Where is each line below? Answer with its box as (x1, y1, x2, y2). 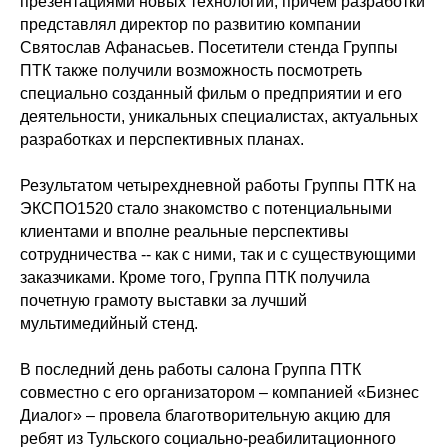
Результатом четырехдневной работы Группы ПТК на (20, 177, 416, 194)
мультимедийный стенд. (20, 315, 198, 332)
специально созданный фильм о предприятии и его (20, 85, 402, 102)
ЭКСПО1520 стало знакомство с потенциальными (20, 200, 392, 217)
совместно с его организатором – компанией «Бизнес (20, 384, 419, 401)
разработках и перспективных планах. (20, 131, 304, 148)
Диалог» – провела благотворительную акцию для (20, 407, 391, 424)
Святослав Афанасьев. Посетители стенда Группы (20, 39, 398, 56)
